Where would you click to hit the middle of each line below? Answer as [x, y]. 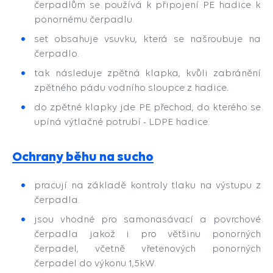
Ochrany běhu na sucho [83, 156]
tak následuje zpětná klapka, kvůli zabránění [147, 73]
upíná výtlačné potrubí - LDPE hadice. [122, 122]
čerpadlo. [57, 53]
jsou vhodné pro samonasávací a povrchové [147, 219]
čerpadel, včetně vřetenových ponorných [147, 248]
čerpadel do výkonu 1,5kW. [95, 263]
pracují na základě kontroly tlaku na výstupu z [147, 185]
